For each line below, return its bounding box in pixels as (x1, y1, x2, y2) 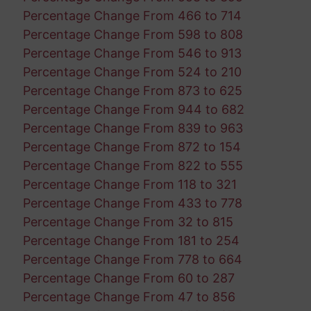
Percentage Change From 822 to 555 (22, 158, 243, 173)
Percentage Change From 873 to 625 (22, 83, 242, 98)
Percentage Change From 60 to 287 (22, 270, 235, 285)
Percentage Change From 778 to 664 (22, 251, 242, 267)
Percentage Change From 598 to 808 (22, 26, 243, 42)
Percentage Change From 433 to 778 (22, 195, 242, 210)
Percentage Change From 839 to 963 (22, 120, 243, 135)
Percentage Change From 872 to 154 (22, 139, 241, 154)
